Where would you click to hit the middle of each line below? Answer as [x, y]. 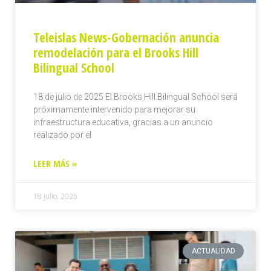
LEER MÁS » [55, 163]
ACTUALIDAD [213, 251]
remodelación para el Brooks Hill [116, 52]
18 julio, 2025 [55, 196]
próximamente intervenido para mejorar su [114, 109]
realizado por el [62, 135]
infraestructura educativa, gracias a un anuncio [123, 122]
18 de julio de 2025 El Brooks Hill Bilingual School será [135, 96]
